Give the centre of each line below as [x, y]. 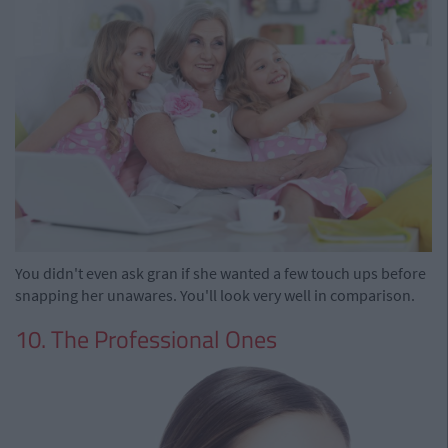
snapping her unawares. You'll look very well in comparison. [215, 294]
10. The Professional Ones [146, 338]
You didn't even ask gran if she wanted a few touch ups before [220, 272]
